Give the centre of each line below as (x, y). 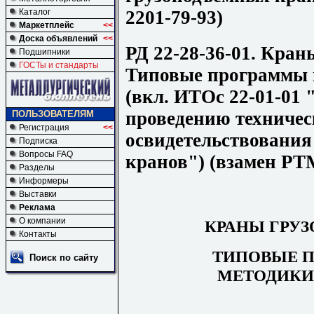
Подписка (38, 141)
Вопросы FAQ (46, 154)
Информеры (44, 181)
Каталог (35, 12)
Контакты (38, 234)
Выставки (38, 194)
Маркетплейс (47, 25)
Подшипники (45, 52)
